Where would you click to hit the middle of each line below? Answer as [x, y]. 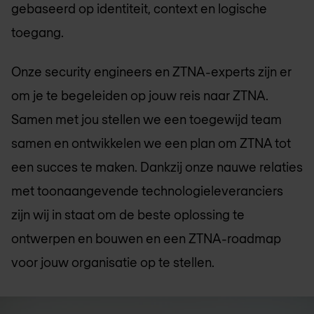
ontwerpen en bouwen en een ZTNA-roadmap [146, 239]
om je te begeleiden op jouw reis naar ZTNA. [140, 96]
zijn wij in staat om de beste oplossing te [128, 215]
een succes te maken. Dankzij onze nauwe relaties [157, 167]
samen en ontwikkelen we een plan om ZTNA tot [151, 143]
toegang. [37, 32]
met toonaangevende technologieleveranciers [147, 191]
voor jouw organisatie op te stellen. [113, 262]
